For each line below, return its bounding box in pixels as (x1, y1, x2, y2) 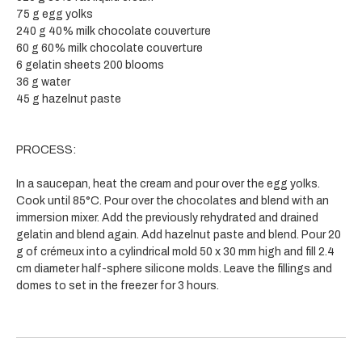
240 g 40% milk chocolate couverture (16, 24, 211, 37)
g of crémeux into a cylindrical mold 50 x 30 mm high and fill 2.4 (16, 245, 335, 258)
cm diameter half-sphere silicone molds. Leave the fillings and (16, 262, 332, 275)
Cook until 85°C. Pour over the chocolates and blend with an (16, 194, 329, 207)
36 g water (16, 75, 70, 88)
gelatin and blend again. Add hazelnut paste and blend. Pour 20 (16, 228, 341, 241)
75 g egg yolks (16, 7, 93, 20)
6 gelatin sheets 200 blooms (16, 58, 164, 71)
